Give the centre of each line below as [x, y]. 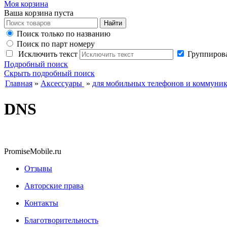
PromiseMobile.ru [33, 151]
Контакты [41, 203]
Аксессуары [62, 83]
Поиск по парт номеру [56, 44]
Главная [19, 83]
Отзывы [38, 168]
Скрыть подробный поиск [49, 73]
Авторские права [54, 185]
